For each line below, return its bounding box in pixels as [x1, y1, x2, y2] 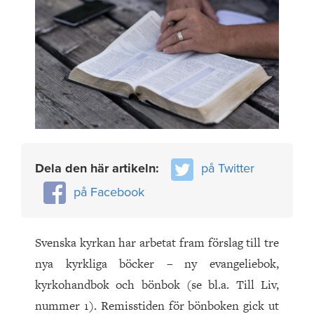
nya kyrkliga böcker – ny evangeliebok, [35, 255, 279, 273]
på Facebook [74, 184, 144, 200]
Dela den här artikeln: [35, 161, 163, 176]
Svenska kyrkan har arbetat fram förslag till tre [35, 234, 279, 252]
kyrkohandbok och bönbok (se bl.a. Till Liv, [35, 276, 279, 294]
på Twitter [201, 161, 254, 176]
